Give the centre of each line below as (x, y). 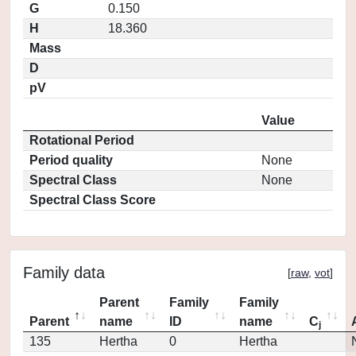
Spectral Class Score (93, 200)
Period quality (71, 160)
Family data (64, 273)
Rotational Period (82, 140)
